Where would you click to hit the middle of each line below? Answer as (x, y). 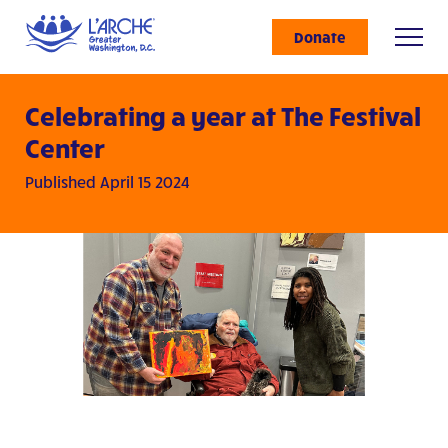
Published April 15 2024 (107, 182)
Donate (320, 37)
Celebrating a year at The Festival (223, 115)
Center (65, 147)
